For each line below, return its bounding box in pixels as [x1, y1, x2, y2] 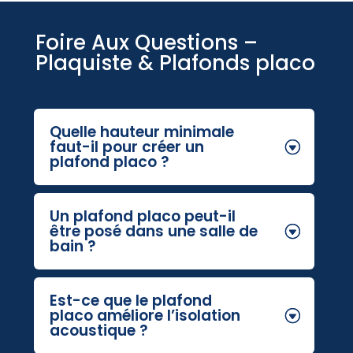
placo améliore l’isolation [50, 304, 241, 326]
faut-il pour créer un [50, 136, 205, 158]
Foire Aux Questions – [35, 28, 258, 57]
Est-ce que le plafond [50, 289, 213, 311]
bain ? [50, 235, 97, 257]
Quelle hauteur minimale [50, 121, 235, 143]
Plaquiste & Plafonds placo [35, 48, 315, 77]
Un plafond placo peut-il [50, 205, 236, 227]
